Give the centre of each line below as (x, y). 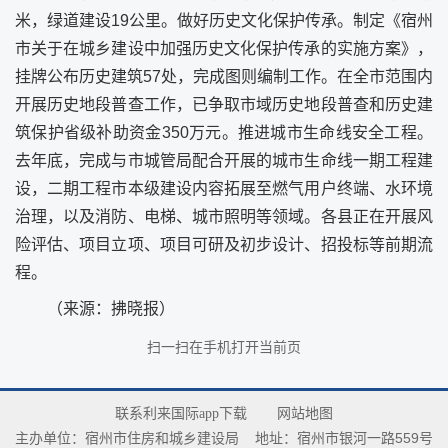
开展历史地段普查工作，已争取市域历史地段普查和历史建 (224, 104)
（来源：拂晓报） (111, 308)
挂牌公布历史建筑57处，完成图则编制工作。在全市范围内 (224, 76)
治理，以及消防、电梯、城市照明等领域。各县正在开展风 (224, 216)
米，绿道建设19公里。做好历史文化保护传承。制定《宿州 (224, 20)
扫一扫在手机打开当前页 (224, 347)
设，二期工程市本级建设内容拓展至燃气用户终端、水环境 (224, 188)
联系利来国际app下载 (181, 413)
